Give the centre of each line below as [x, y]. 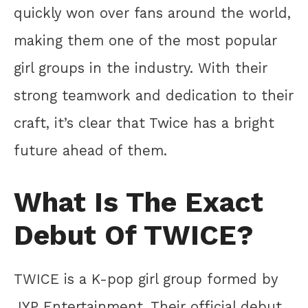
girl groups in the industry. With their [141, 68]
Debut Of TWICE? [134, 235]
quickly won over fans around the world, [152, 13]
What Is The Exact [139, 202]
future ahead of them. [90, 151]
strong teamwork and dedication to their [154, 96]
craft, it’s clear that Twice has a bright [144, 123]
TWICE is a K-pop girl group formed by [146, 279]
